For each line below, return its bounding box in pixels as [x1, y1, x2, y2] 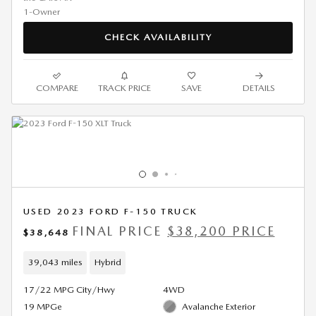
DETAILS [243, 82, 276, 93]
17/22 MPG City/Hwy [23, 284, 115, 295]
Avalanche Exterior [182, 300, 255, 312]
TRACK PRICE [97, 82, 151, 93]
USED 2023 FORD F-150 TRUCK [23, 205, 198, 217]
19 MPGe [23, 300, 62, 312]
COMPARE [35, 82, 78, 93]
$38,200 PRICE [167, 223, 275, 238]
